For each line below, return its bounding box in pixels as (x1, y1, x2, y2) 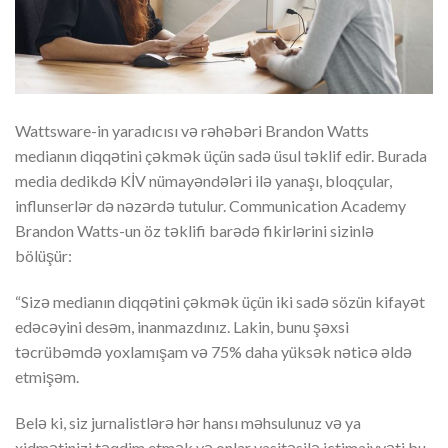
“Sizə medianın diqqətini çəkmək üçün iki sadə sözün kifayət (15, 292, 425, 312)
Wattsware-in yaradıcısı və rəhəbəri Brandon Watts (15, 121, 369, 141)
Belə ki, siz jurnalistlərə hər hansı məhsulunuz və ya (15, 412, 361, 432)
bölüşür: (15, 246, 72, 266)
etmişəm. (15, 367, 79, 387)
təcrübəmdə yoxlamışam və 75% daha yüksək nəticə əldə (15, 342, 412, 362)
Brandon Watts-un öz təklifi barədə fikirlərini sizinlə (15, 221, 374, 241)
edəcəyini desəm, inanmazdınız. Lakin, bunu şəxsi (15, 317, 349, 337)
